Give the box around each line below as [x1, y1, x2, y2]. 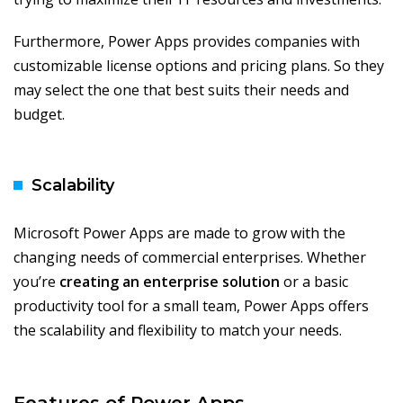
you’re [13, 272, 59, 292]
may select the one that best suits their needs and [13, 80, 349, 101]
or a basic [280, 272, 348, 292]
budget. [13, 104, 65, 125]
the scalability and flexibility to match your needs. [13, 320, 342, 341]
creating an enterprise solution [59, 272, 280, 292]
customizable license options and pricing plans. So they [13, 56, 384, 76]
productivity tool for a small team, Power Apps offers [13, 296, 369, 317]
